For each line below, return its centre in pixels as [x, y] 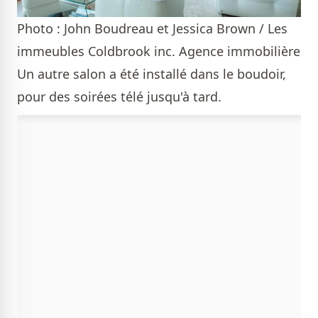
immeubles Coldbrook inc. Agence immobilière [159, 51]
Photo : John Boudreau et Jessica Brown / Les [152, 28]
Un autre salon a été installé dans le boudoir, [152, 73]
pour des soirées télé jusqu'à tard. [121, 96]
